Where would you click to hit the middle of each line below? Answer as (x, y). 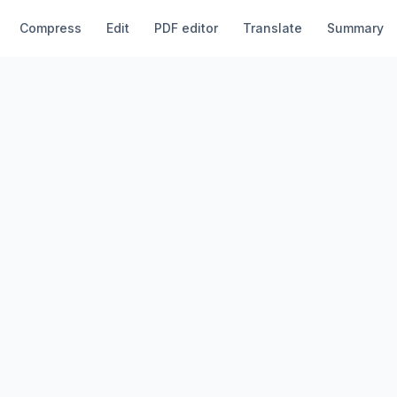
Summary (355, 28)
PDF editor (186, 28)
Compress (50, 28)
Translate (272, 28)
